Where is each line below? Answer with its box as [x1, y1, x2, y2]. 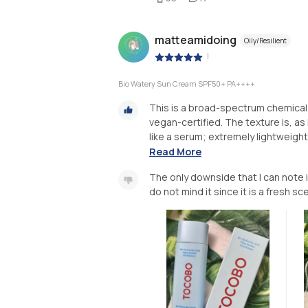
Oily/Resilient [244, 36, 287, 46]
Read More [149, 145, 201, 159]
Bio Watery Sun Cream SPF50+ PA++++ [118, 78, 255, 89]
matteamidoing [155, 32, 236, 48]
